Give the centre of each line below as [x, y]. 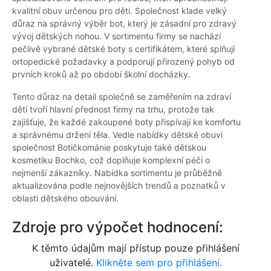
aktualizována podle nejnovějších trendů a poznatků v [119, 186]
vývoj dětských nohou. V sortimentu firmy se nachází [116, 36]
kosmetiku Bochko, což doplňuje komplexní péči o [111, 160]
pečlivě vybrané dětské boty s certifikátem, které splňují [123, 49]
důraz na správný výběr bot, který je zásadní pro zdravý [124, 24]
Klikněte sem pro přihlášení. [159, 263]
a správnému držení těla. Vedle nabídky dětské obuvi [117, 135]
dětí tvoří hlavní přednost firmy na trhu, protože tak [113, 109]
